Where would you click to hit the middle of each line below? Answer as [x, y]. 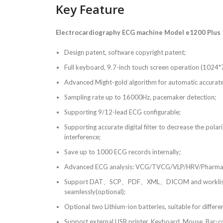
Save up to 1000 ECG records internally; [122, 152]
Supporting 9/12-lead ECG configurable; [122, 112]
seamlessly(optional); [95, 192]
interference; [82, 137]
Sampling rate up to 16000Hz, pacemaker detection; [140, 97]
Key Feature [90, 9]
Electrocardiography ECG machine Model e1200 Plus [138, 32]
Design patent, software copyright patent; [125, 52]
